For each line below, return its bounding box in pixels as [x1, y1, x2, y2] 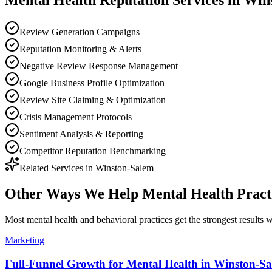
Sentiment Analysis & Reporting [19, 128, 143, 139]
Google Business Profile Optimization [19, 77, 165, 88]
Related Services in [19, 162, 95, 173]
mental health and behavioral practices [27, 214, 172, 225]
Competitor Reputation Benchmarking [19, 145, 166, 156]
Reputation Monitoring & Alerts [19, 43, 141, 54]
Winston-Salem [95, 162, 154, 173]
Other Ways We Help [5, 185, 142, 202]
